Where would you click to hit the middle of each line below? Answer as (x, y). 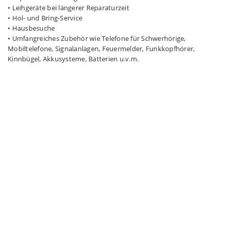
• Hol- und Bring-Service (45, 18)
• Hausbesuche (31, 28)
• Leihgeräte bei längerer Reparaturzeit (68, 8)
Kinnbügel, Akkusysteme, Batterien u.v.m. (73, 59)
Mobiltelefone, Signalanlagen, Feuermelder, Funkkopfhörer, (101, 49)
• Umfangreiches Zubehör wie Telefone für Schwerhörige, (97, 38)
